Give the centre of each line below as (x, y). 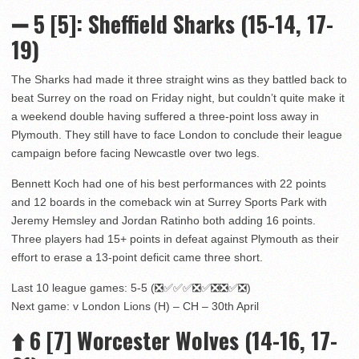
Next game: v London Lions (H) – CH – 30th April (135, 307)
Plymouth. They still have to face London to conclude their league (177, 135)
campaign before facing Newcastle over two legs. (135, 153)
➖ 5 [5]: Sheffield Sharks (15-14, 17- (172, 24)
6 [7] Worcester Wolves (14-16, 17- (181, 341)
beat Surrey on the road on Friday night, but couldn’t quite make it (178, 98)
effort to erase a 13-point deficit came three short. (137, 258)
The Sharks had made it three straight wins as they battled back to (179, 80)
